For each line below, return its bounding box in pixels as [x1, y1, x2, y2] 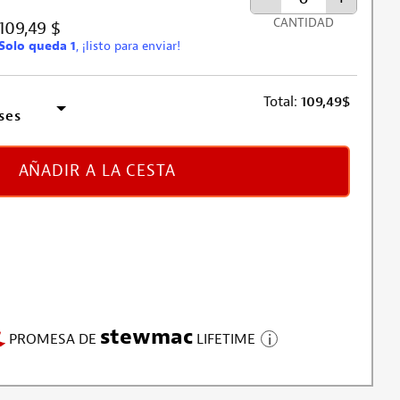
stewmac [100, 323, 194, 351]
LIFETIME [193, 330, 256, 349]
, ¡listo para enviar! [75, 37, 180, 54]
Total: [263, 92, 297, 111]
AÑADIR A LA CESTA [18, 161, 176, 182]
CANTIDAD [273, 14, 334, 30]
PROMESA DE [9, 330, 101, 349]
